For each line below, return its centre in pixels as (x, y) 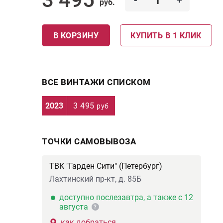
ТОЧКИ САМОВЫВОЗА (89, 141)
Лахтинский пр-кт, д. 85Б (95, 179)
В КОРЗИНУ (76, 36)
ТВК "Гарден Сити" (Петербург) (106, 166)
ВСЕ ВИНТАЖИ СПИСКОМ (96, 82)
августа (75, 207)
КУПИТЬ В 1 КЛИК (166, 36)
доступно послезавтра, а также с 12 (126, 197)
